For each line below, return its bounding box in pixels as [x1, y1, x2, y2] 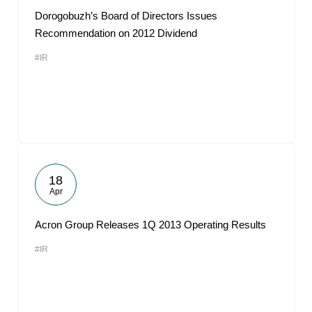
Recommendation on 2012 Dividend [35, 27, 197, 39]
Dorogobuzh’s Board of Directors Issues [35, 10, 217, 22]
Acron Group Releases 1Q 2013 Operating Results [35, 219, 266, 231]
